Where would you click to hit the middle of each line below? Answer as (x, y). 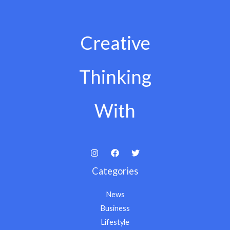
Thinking (115, 76)
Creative (115, 42)
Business (115, 208)
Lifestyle (115, 222)
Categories (115, 171)
